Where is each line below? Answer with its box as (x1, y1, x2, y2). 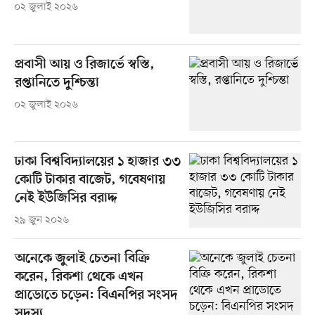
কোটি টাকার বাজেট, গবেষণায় (14, 172, 165, 188)
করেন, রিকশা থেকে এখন (14, 269, 143, 285)
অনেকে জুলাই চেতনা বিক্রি (14, 250, 150, 267)
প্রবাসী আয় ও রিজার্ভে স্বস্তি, (14, 56, 155, 73)
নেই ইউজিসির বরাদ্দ (14, 190, 117, 207)
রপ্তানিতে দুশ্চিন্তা (14, 75, 99, 91)
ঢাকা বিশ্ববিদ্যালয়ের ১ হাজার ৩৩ (14, 153, 181, 170)
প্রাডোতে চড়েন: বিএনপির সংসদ (14, 287, 178, 304)
